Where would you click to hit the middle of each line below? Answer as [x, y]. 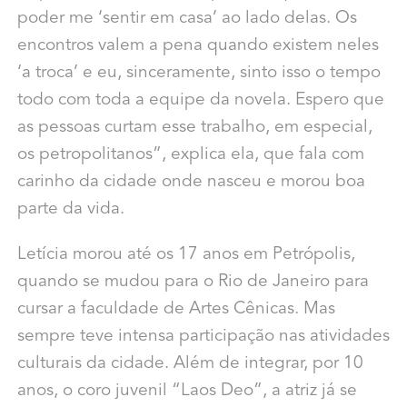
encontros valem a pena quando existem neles [198, 46]
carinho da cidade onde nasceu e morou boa [191, 183]
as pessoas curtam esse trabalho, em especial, [194, 128]
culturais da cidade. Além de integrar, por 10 [190, 364]
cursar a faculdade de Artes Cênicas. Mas [176, 310]
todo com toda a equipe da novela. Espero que [200, 101]
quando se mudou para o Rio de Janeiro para [193, 283]
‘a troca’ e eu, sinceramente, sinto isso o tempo [199, 74]
